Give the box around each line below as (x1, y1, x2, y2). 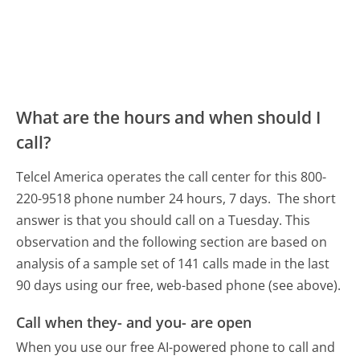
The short (277, 190, 337, 208)
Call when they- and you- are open (16, 312, 252, 332)
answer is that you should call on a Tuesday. (16, 211, 283, 230)
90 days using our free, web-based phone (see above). (16, 276, 342, 295)
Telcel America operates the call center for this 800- (16, 168, 327, 186)
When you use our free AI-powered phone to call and (16, 337, 336, 356)
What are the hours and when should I (16, 106, 321, 129)
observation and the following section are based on (16, 233, 328, 252)
